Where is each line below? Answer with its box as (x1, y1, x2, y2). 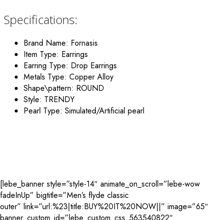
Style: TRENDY (24, 94, 75, 106)
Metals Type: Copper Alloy (24, 71, 113, 83)
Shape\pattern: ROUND (24, 82, 104, 94)
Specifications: (4, 11, 78, 28)
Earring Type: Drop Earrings (24, 60, 117, 72)
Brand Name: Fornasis (24, 37, 98, 49)
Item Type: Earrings (24, 49, 88, 60)
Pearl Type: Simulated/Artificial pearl (24, 105, 144, 117)
